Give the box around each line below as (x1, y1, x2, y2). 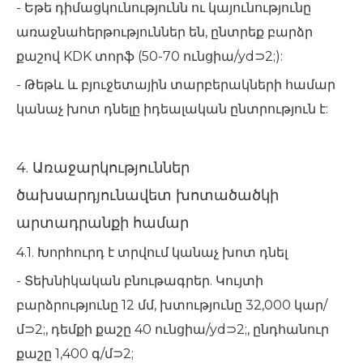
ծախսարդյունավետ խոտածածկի (16, 186, 279, 204)
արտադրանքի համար (16, 214, 189, 232)
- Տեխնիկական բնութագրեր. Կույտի (16, 273, 263, 288)
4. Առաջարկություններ (16, 159, 190, 177)
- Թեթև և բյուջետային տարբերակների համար (16, 77, 335, 92)
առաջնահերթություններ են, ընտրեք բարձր (16, 24, 313, 40)
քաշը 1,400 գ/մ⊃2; (16, 346, 140, 361)
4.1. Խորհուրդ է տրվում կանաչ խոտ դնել (16, 245, 294, 260)
